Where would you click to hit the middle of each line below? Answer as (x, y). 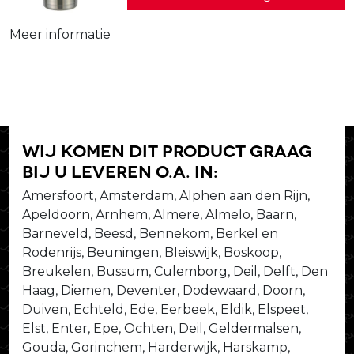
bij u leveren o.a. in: (120, 170)
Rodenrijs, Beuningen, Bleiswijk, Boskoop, (152, 252)
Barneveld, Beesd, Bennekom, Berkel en (150, 233)
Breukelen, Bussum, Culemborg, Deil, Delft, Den (175, 271)
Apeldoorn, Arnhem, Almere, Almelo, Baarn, (159, 215)
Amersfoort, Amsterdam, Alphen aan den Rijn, (166, 196)
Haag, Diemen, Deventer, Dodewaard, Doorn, (164, 290)
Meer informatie (60, 34)
